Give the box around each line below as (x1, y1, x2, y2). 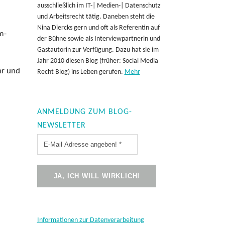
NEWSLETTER (37, 122, 86, 130)
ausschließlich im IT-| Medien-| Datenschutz (37, 2, 161, 10)
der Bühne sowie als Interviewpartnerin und (37, 35, 160, 43)
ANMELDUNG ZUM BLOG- (37, 108, 132, 116)
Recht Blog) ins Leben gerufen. (37, 68, 125, 76)
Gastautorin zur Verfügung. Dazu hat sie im (37, 46, 159, 54)
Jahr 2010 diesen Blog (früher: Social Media (37, 57, 158, 65)
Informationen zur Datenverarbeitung (37, 216, 144, 224)
